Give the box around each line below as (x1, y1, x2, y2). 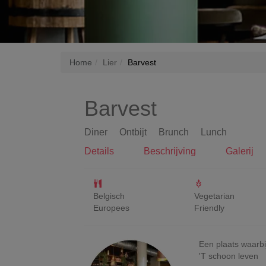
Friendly (194, 203, 224, 213)
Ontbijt (119, 127, 147, 137)
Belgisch (93, 191, 125, 201)
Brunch (159, 127, 189, 137)
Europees (93, 203, 129, 213)
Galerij (226, 146, 254, 156)
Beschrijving (144, 146, 196, 156)
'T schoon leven (198, 251, 258, 261)
